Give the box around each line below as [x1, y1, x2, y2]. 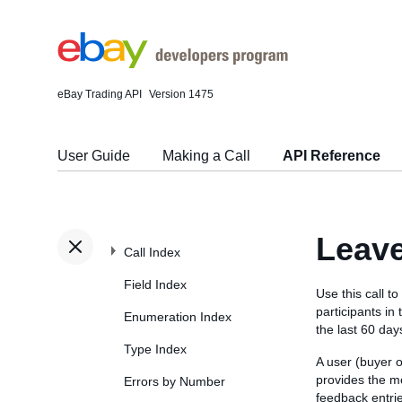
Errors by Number [124, 374, 225, 389]
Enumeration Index [124, 310, 232, 324]
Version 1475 [149, 88, 214, 100]
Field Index [124, 277, 187, 292]
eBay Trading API [57, 88, 142, 100]
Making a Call [162, 148, 250, 163]
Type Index [124, 342, 187, 356]
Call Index [124, 245, 180, 259]
